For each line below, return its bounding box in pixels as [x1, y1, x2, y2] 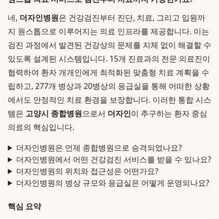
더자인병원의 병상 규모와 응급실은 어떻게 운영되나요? [16, 177, 209, 188]
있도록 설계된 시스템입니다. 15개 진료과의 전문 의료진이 [8, 53, 210, 64]
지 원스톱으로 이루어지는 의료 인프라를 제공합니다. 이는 [8, 26, 209, 37]
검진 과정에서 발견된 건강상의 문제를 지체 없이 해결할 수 [8, 40, 211, 50]
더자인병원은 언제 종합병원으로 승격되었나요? [16, 142, 182, 153]
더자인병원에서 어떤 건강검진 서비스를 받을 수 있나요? [16, 154, 211, 165]
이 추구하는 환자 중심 [131, 108, 207, 119]
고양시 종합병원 [25, 108, 82, 119]
